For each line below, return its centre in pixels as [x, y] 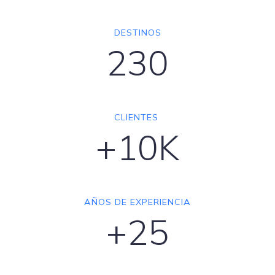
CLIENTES [137, 118]
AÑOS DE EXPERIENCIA [137, 202]
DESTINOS [137, 33]
